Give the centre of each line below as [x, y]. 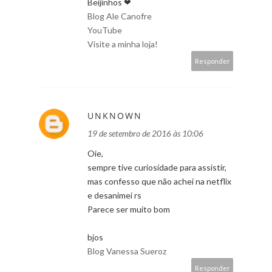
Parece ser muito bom [129, 209]
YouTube [105, 30]
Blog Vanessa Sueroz [127, 251]
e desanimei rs [114, 195]
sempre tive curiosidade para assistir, [157, 167]
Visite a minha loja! [123, 44]
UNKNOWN [115, 115]
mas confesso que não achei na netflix [159, 181]
